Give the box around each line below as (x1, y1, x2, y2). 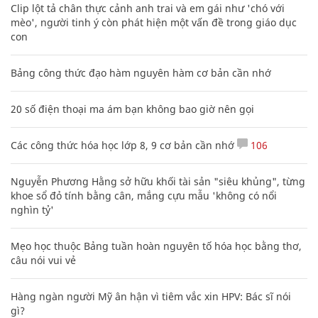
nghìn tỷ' (11, 202, 54, 216)
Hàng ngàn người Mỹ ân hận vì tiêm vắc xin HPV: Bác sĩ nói (11, 289, 291, 303)
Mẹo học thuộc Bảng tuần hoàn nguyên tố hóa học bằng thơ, (11, 238, 302, 253)
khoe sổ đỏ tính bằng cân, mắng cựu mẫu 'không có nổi (11, 188, 277, 202)
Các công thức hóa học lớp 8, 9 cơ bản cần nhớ (11, 138, 234, 152)
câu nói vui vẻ (11, 253, 76, 267)
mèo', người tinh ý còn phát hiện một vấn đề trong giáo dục (11, 15, 297, 29)
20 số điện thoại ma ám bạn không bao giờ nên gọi (11, 102, 254, 116)
